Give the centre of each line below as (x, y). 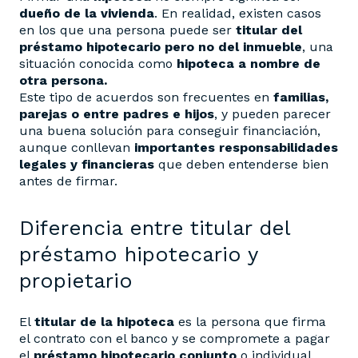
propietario (76, 281)
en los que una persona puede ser (127, 30)
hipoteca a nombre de (247, 64)
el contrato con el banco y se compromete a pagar (175, 339)
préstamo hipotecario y (138, 255)
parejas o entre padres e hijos (117, 114)
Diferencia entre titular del (155, 228)
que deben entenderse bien (241, 165)
